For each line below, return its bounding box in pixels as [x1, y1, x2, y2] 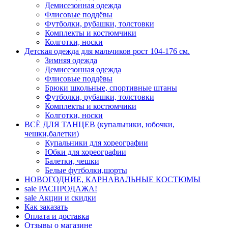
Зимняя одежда [45, 56, 97, 65]
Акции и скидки [37, 193, 96, 202]
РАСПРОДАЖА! [37, 184, 97, 193]
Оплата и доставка [24, 212, 89, 220]
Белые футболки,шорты [45, 166, 127, 175]
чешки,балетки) [24, 129, 79, 138]
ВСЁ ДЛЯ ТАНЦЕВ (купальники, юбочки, [24, 120, 175, 129]
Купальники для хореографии [45, 138, 148, 147]
